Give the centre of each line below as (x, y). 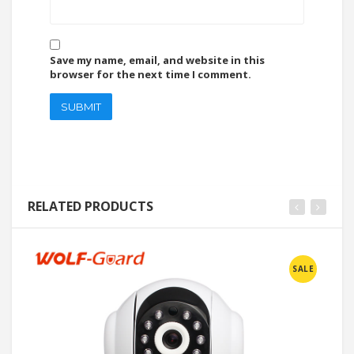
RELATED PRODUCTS (90, 207)
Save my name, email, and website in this (157, 60)
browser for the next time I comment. (151, 75)
